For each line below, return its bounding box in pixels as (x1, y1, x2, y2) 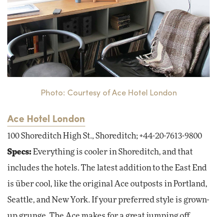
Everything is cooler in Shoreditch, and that (31, 148, 193, 156)
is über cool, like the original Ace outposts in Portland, (7, 180, 207, 188)
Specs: (7, 148, 31, 156)
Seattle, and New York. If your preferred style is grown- (7, 196, 209, 204)
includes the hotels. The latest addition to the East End (7, 164, 207, 172)
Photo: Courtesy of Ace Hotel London (40, 86, 177, 98)
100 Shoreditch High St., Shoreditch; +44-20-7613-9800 (7, 132, 202, 140)
